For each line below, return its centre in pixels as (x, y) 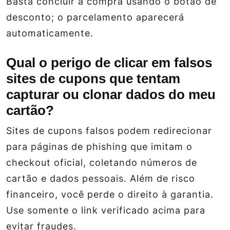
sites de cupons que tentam (93, 78)
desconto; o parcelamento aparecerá (95, 17)
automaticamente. (50, 33)
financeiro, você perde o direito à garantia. (110, 194)
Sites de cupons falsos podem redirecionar (109, 130)
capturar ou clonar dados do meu (111, 94)
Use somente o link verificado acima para (106, 210)
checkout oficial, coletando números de (102, 162)
